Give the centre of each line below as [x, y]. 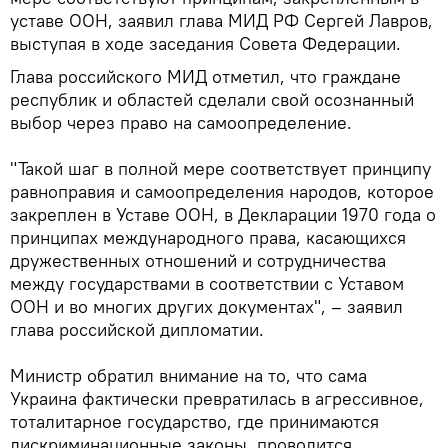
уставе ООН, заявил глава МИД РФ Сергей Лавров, [221, 20]
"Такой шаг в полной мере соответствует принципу [220, 168]
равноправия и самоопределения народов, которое [222, 191]
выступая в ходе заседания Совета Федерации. [205, 43]
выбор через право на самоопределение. [181, 122]
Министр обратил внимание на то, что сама [188, 375]
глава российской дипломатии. [137, 329]
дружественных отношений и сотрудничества [198, 260]
